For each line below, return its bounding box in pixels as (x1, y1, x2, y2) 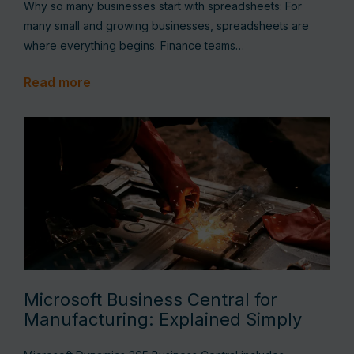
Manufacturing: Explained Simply (24, 309, 307, 330)
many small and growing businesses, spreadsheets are (24, 19, 309, 32)
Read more (24, 74, 91, 90)
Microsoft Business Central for (24, 289, 277, 310)
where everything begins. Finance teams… (24, 39, 244, 52)
